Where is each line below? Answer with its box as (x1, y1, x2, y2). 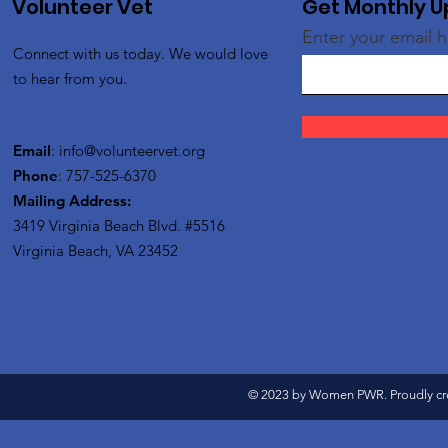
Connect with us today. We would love (13, 44, 268, 63)
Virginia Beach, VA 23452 (13, 241, 178, 260)
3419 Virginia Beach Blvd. (13, 216, 185, 235)
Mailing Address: (13, 191, 135, 210)
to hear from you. (13, 69, 127, 88)
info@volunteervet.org (59, 141, 205, 160)
